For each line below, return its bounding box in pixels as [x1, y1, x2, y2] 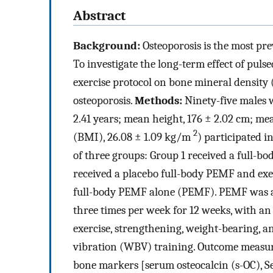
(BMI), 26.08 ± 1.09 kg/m [73, 130, 193, 144]
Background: [73, 38, 140, 52]
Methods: [135, 93, 185, 107]
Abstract [73, 7, 126, 24]
